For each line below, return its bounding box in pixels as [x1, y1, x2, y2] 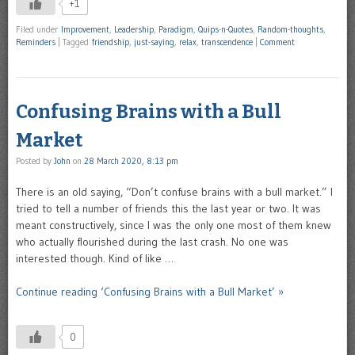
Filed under [16, 24, 61, 36]
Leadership [114, 24, 154, 36]
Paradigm [158, 24, 193, 36]
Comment [260, 36, 295, 48]
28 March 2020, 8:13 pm [84, 155, 178, 167]
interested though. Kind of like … [16, 251, 174, 266]
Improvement [61, 24, 109, 36]
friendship [92, 36, 129, 48]
